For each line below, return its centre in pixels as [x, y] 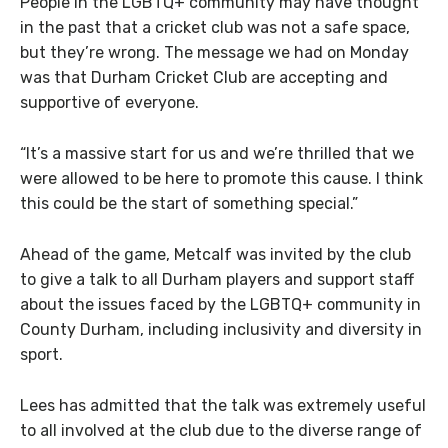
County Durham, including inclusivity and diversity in [221, 329]
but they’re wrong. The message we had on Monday [214, 53]
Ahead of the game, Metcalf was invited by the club [215, 254]
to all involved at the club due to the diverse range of [221, 430]
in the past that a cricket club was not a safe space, [215, 28]
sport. [41, 354]
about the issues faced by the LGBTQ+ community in [220, 304]
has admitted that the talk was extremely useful [240, 405]
